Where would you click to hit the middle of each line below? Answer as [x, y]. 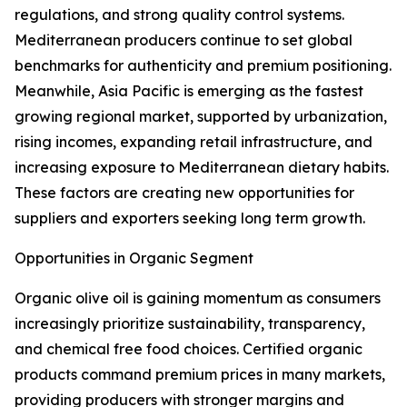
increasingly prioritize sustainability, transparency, [190, 324]
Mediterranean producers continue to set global [184, 40]
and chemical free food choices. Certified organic [189, 349]
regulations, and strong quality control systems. [179, 15]
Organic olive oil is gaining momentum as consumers [198, 298]
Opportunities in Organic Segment [134, 258]
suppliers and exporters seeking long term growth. [190, 218]
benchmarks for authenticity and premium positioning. [203, 66]
